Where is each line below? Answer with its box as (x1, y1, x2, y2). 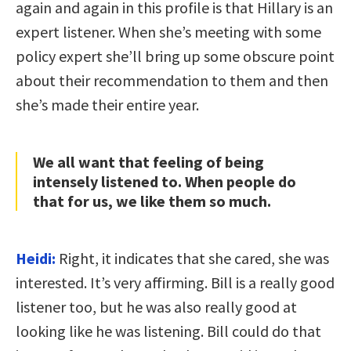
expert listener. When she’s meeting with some (16, 21, 321, 42)
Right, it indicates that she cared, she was (56, 248, 329, 268)
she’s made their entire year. (16, 94, 199, 114)
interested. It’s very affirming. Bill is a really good (16, 272, 335, 292)
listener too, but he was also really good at (16, 296, 297, 317)
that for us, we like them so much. (33, 190, 271, 211)
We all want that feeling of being (33, 151, 264, 172)
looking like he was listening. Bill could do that (16, 320, 321, 341)
